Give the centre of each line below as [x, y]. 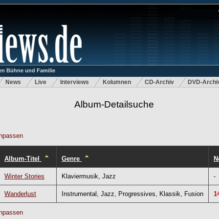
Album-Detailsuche [114, 104]
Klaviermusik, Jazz [89, 176]
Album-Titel [23, 158]
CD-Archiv [159, 82]
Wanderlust [20, 194]
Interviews [75, 82]
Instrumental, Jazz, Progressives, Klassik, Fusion [132, 194]
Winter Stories [24, 176]
